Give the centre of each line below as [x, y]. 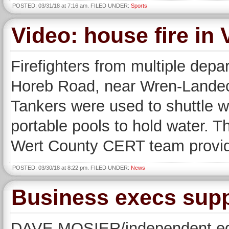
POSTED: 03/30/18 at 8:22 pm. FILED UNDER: [72, 168]
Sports [139, 6]
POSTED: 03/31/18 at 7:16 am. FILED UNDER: [72, 6]
